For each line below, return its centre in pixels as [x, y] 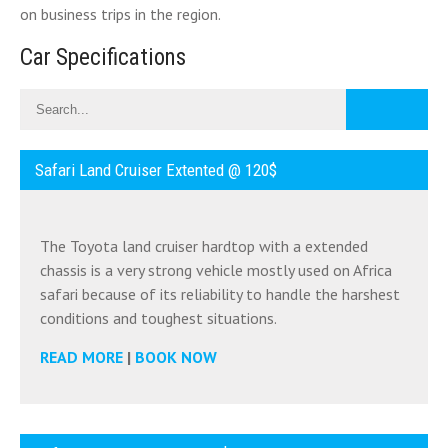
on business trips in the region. [120, 14]
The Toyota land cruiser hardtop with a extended [204, 246]
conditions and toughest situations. [158, 318]
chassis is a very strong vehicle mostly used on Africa [216, 270]
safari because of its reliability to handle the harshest [220, 294]
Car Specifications [103, 57]
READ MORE [81, 357]
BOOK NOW [176, 357]
